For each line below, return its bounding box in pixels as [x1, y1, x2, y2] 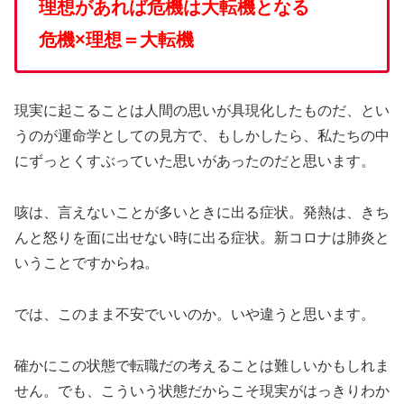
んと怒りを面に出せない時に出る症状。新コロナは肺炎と [14, 230, 390, 246]
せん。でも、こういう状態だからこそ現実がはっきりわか [14, 382, 390, 399]
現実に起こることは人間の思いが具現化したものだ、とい [14, 103, 390, 119]
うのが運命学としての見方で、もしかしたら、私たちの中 [14, 128, 390, 144]
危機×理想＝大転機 [39, 29, 194, 50]
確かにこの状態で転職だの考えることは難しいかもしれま [14, 357, 390, 373]
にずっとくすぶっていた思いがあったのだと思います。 [14, 153, 375, 170]
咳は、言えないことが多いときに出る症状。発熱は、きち [14, 205, 390, 221]
